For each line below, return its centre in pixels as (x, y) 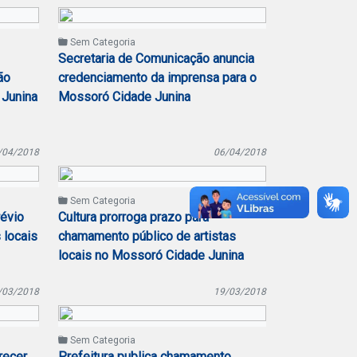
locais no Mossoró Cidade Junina (151, 255)
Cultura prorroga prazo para (133, 217)
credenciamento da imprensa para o (157, 78)
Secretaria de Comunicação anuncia (156, 59)
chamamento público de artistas (147, 236)
